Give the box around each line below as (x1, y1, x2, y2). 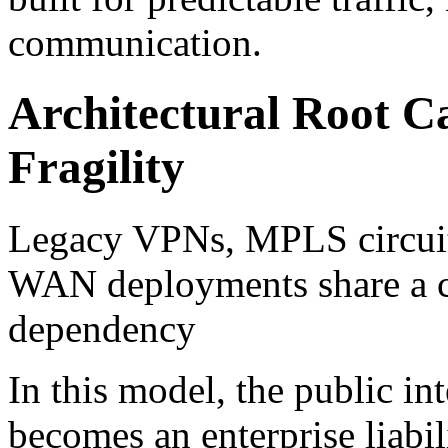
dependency (8, 306, 196, 350)
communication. (8, 20, 262, 64)
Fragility (8, 141, 185, 194)
